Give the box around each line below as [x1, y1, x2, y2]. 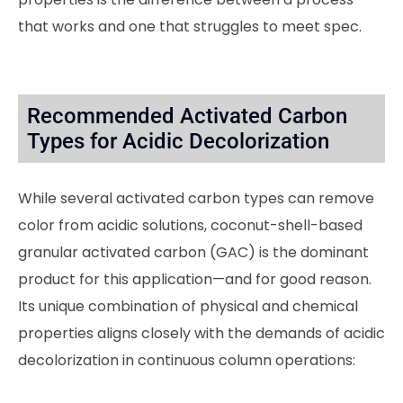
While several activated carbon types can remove [18, 188, 374, 210]
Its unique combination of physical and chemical [18, 296, 358, 318]
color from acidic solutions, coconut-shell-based [18, 215, 363, 237]
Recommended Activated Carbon [27, 103, 347, 130]
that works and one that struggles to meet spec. [18, 16, 362, 38]
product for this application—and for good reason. [18, 269, 372, 291]
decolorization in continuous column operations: [18, 350, 355, 372]
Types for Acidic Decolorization [27, 129, 335, 155]
